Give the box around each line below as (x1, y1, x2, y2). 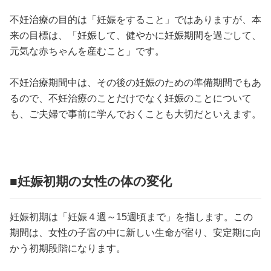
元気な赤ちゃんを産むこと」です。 (10, 46, 165, 57)
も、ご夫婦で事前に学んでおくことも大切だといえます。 (10, 109, 261, 120)
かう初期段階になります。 (10, 243, 126, 254)
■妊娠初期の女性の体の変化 (10, 174, 172, 189)
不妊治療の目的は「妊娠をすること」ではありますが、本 (10, 15, 261, 25)
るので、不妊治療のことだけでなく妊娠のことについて (10, 93, 252, 104)
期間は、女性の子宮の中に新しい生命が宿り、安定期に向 (10, 227, 261, 238)
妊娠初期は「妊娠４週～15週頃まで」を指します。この (10, 212, 253, 223)
